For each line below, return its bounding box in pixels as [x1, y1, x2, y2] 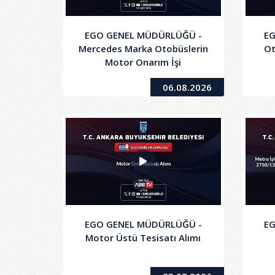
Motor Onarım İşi [105, 56, 182, 69]
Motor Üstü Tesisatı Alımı [85, 231, 201, 244]
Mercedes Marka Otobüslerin [78, 42, 208, 55]
